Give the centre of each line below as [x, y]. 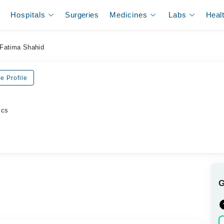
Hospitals [28, 15]
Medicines [129, 15]
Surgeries [82, 15]
